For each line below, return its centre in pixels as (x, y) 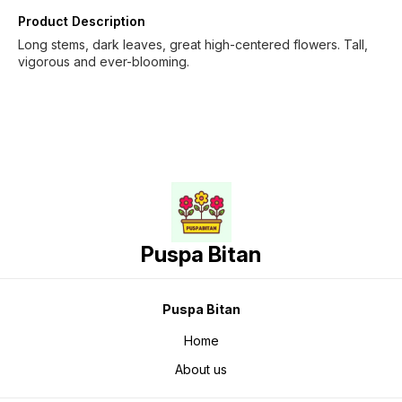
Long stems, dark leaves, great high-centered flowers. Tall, (193, 44)
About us (201, 369)
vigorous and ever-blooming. (104, 61)
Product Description (82, 21)
